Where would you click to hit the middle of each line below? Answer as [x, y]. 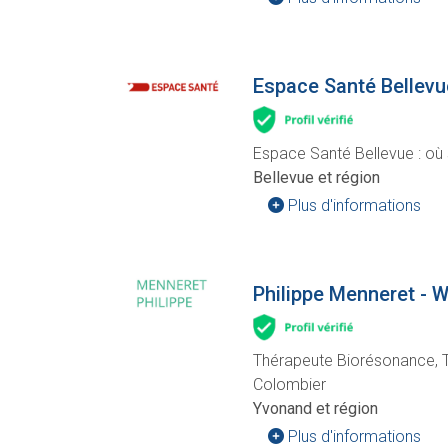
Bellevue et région [316, 177]
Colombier [289, 384]
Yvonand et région [315, 408]
